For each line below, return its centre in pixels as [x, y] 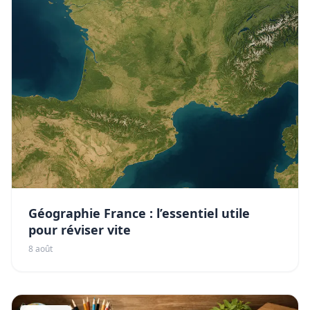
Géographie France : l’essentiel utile [139, 213]
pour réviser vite [80, 230]
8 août [40, 249]
